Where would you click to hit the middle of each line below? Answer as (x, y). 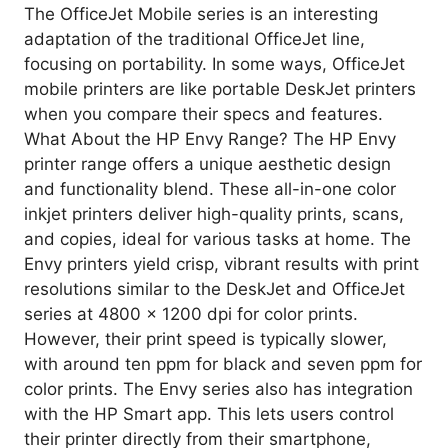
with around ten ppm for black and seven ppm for (223, 363)
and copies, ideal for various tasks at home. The (217, 238)
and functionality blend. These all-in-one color (210, 188)
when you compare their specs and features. (203, 113)
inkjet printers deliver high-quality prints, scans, (214, 213)
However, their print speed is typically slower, (205, 338)
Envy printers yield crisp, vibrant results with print (221, 263)
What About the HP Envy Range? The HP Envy (210, 138)
